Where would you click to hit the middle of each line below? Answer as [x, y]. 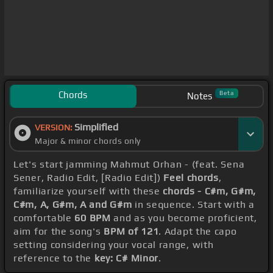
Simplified [96, 127]
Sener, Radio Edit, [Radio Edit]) [89, 178]
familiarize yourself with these [88, 191]
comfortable [44, 218]
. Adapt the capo [198, 232]
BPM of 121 [131, 232]
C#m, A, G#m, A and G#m [73, 205]
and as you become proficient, [184, 218]
